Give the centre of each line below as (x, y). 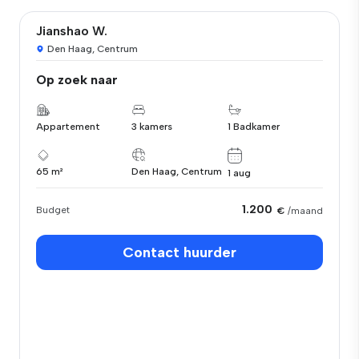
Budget (53, 210)
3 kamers (152, 127)
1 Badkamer (253, 127)
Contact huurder (179, 252)
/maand (305, 210)
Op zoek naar (77, 80)
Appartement (68, 127)
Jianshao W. (72, 31)
